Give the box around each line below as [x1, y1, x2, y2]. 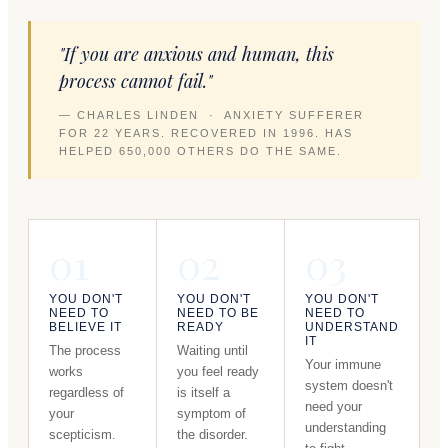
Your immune [305, 356, 381, 372]
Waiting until [177, 342, 248, 358]
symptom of [177, 405, 246, 421]
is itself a [177, 384, 230, 400]
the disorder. [177, 426, 248, 442]
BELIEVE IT [49, 319, 122, 334]
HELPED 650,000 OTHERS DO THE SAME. [59, 144, 342, 157]
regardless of [49, 384, 124, 400]
